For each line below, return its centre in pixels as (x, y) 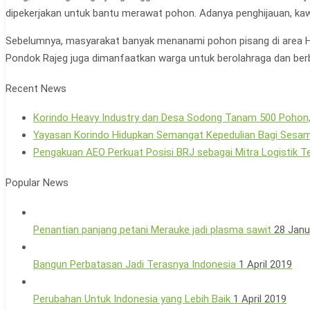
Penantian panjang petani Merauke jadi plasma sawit (152, 230)
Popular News (37, 183)
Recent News (36, 88)
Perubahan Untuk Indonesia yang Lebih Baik (132, 299)
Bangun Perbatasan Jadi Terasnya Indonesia (135, 265)
